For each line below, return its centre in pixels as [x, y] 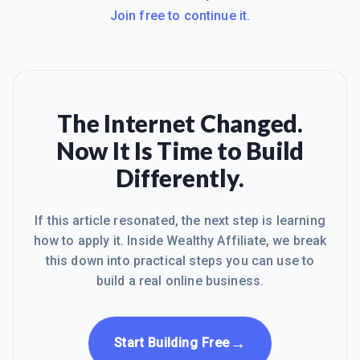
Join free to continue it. [180, 15]
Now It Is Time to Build [180, 150]
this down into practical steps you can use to [180, 260]
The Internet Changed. [180, 123]
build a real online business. [180, 280]
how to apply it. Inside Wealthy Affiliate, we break [180, 240]
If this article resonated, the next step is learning [180, 220]
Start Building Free [172, 343]
